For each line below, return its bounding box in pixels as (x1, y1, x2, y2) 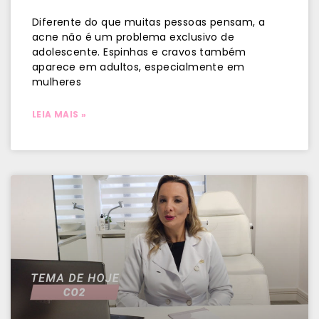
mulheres (32, 75, 82, 89)
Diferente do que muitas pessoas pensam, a (32, 15, 266, 29)
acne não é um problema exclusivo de (32, 30, 234, 44)
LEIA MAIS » (32, 108, 87, 120)
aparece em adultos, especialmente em (32, 60, 245, 74)
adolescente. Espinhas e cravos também (32, 45, 246, 59)
